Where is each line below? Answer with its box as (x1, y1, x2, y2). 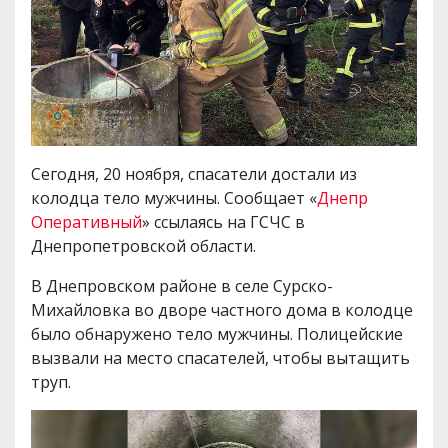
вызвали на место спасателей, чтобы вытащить (31, 347, 410, 370)
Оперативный (31, 211, 142, 234)
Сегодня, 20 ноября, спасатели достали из (31, 163, 357, 186)
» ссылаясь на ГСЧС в (142, 211, 305, 234)
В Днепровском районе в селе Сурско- (31, 275, 333, 298)
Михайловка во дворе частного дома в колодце (31, 299, 413, 322)
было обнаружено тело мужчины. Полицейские (31, 323, 403, 346)
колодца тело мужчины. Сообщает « (31, 187, 317, 210)
